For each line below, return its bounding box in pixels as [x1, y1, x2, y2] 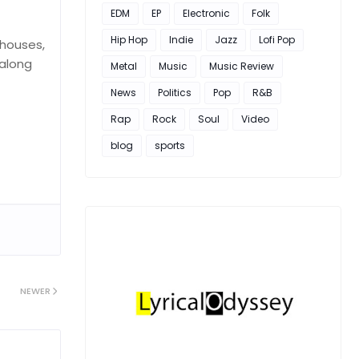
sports [155, 139, 185, 152]
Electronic [183, 6, 230, 20]
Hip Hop [111, 33, 147, 46]
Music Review [209, 59, 274, 73]
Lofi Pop [259, 33, 295, 46]
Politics [158, 86, 192, 99]
